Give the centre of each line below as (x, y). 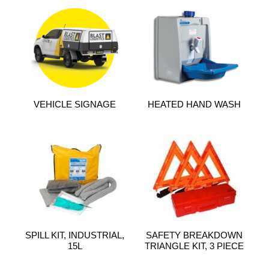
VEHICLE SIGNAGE (75, 104)
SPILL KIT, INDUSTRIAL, (75, 235)
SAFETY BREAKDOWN (194, 235)
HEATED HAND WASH (194, 104)
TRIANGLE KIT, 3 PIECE (194, 246)
